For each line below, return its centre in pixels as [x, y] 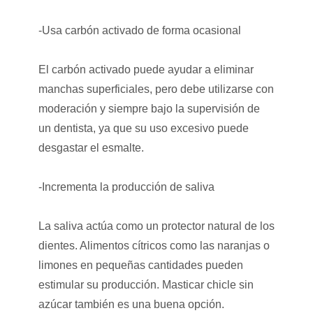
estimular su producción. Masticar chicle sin [146, 284]
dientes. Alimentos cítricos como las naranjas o [154, 245]
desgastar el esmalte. [91, 147]
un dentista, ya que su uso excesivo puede [143, 128]
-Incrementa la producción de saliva [126, 187]
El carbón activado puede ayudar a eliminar [146, 69]
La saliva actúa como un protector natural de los [156, 226]
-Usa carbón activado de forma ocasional [139, 30]
